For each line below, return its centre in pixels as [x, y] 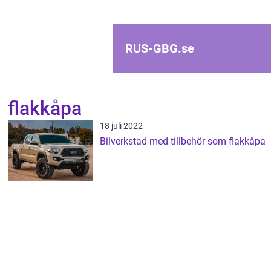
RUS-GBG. [153, 48]
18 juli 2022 [121, 126]
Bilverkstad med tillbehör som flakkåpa [183, 141]
